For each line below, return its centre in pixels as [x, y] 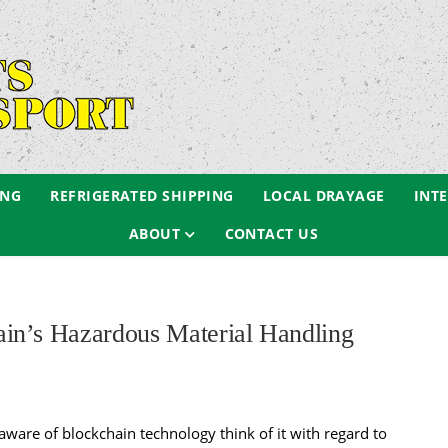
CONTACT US [271, 233]
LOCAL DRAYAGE [323, 195]
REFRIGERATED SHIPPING [142, 195]
